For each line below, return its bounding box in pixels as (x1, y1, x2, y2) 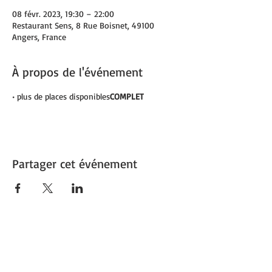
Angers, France (12, 32, 66, 42)
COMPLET (110, 91, 146, 101)
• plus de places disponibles (12, 91, 110, 101)
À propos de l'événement (12, 64, 143, 80)
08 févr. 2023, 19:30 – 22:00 (12, 8, 114, 19)
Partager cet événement (12, 156, 137, 171)
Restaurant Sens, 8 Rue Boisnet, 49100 (12, 20, 154, 30)
